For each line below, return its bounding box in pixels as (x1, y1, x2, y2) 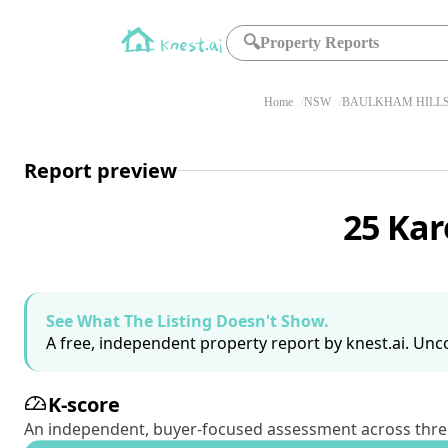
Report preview (24, 156, 177, 184)
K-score (48, 391, 120, 418)
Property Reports (260, 34, 380, 51)
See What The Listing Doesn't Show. (46, 310, 329, 332)
